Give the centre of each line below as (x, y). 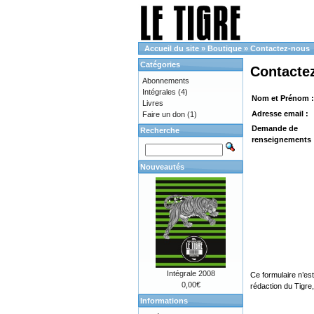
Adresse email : (280, 114)
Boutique (225, 48)
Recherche (160, 130)
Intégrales (159, 92)
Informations (164, 301)
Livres (153, 103)
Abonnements (166, 81)
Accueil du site (172, 48)
